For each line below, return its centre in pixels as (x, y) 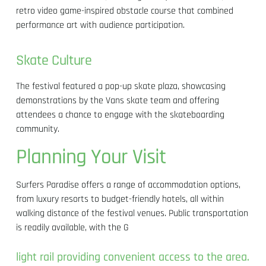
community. (38, 129)
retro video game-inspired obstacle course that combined (125, 11)
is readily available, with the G (73, 227)
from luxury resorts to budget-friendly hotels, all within (120, 199)
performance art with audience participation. (101, 25)
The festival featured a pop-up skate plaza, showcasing (121, 86)
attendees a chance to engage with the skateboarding (121, 115)
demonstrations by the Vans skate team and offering (118, 100)
